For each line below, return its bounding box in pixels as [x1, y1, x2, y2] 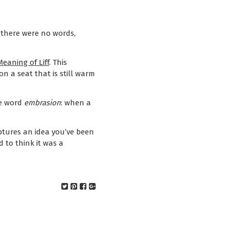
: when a [61, 98, 91, 107]
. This [49, 58, 67, 67]
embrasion [24, 98, 61, 107]
